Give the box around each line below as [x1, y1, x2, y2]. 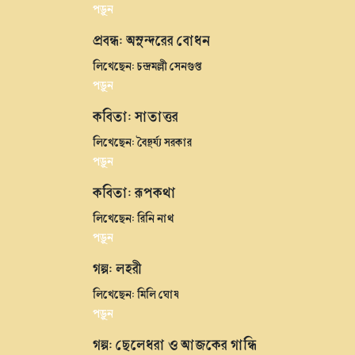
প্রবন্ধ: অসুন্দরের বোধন [93, 29, 210, 51]
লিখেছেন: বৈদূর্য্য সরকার [93, 133, 192, 150]
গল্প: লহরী [93, 258, 142, 279]
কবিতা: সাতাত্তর [93, 105, 178, 127]
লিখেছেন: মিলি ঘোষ [93, 285, 179, 302]
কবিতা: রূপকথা [93, 181, 176, 203]
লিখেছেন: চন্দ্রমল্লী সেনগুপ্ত [93, 57, 202, 74]
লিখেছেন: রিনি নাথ [93, 209, 174, 226]
